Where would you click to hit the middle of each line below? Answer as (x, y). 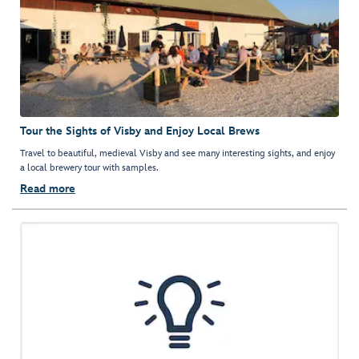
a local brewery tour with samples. (89, 168)
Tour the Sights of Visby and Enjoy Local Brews (140, 131)
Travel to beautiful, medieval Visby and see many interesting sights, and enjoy (177, 154)
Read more (48, 189)
